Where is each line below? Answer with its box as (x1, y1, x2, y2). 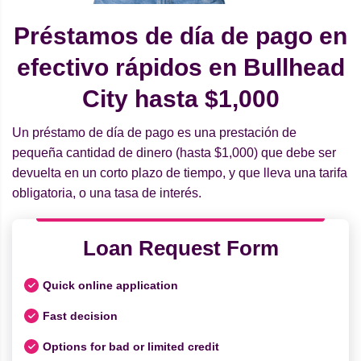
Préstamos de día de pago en (14, 23, 347, 50)
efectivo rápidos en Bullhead (16, 54, 345, 81)
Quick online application (43, 278, 178, 292)
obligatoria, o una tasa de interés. (12, 186, 201, 201)
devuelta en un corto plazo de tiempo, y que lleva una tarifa (12, 166, 347, 180)
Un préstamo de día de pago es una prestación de (12, 126, 297, 140)
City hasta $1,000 (81, 85, 280, 113)
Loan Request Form (82, 236, 279, 261)
